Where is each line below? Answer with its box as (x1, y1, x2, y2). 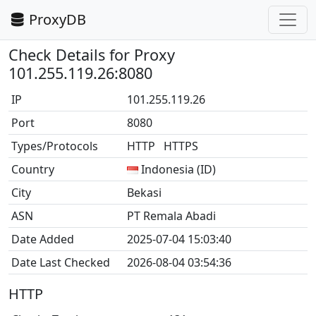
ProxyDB (29, 10, 86, 29)
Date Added (11, 231, 74, 247)
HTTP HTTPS (127, 138, 204, 154)
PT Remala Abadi (127, 208, 216, 224)
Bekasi (127, 185, 162, 200)
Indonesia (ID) (141, 162, 216, 177)
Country (11, 162, 54, 177)
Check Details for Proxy (8, 44, 175, 65)
